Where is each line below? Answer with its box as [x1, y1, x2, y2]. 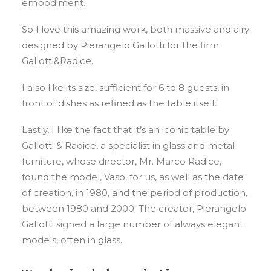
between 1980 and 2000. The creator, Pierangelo [22, 203, 246, 214]
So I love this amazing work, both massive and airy [22, 24, 249, 35]
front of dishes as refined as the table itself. [22, 97, 217, 109]
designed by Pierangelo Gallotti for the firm [22, 39, 219, 51]
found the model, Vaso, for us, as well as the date [22, 171, 244, 183]
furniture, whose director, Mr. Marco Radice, [22, 155, 221, 167]
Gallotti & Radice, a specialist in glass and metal [22, 140, 235, 151]
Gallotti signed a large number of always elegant [22, 218, 243, 230]
